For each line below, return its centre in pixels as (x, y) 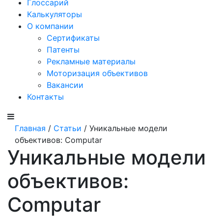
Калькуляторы (55, 14)
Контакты (45, 97)
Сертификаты (73, 38)
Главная (30, 128)
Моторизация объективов (97, 73)
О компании (50, 26)
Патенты (63, 50)
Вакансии (65, 85)
